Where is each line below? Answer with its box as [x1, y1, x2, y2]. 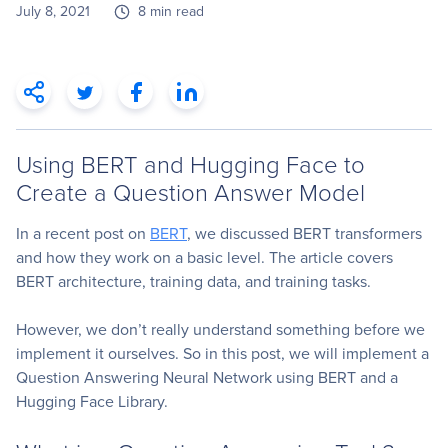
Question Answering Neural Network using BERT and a [16, 365, 398, 389]
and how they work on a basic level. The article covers [16, 245, 393, 269]
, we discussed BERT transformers [187, 221, 422, 245]
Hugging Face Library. [16, 389, 168, 413]
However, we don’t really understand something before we [16, 317, 425, 341]
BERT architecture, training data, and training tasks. [16, 269, 371, 293]
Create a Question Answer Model [16, 174, 365, 208]
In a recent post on [16, 221, 146, 245]
